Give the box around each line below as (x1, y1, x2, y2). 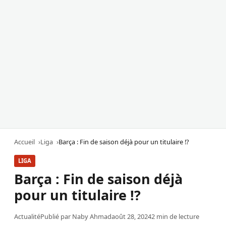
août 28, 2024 (111, 211, 151, 221)
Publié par (40, 211, 72, 221)
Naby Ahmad (72, 211, 111, 221)
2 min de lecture (151, 211, 199, 221)
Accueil (14, 137, 35, 147)
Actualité (14, 211, 40, 221)
